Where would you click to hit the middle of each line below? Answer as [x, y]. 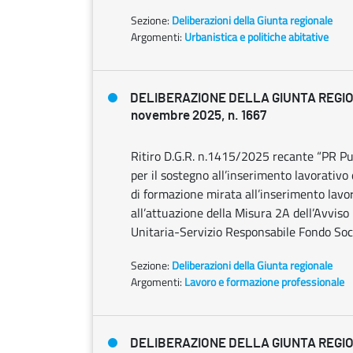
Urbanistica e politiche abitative [256, 37]
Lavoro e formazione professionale [264, 282]
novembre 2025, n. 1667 [199, 115]
